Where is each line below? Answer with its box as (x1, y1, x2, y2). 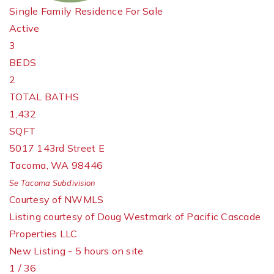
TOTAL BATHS (9, 91, 79, 103)
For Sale (125, 5, 163, 17)
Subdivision (50, 178, 96, 188)
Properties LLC (9, 228, 78, 240)
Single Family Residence (9, 5, 123, 17)
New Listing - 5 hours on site (9, 245, 144, 257)
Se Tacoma (9, 178, 51, 188)
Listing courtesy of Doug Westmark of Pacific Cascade (9, 210, 261, 223)
